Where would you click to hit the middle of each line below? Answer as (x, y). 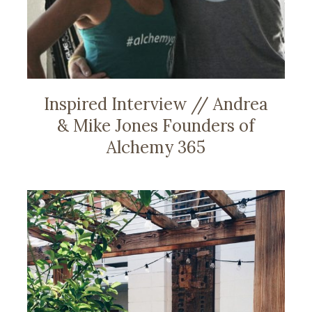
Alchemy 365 (156, 147)
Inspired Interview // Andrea (156, 104)
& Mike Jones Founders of (156, 125)
